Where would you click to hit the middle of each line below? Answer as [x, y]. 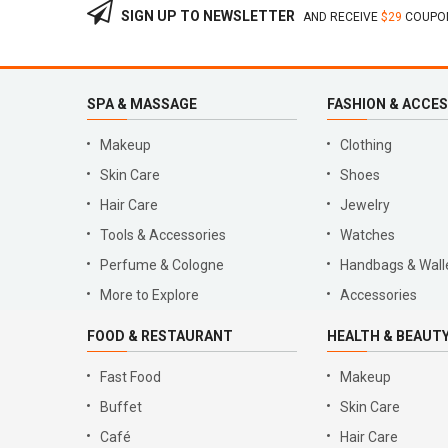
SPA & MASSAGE [142, 104]
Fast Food [130, 377]
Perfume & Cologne [162, 265]
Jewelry [365, 205]
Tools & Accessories [163, 235]
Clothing [366, 145]
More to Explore [149, 295]
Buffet [121, 407]
